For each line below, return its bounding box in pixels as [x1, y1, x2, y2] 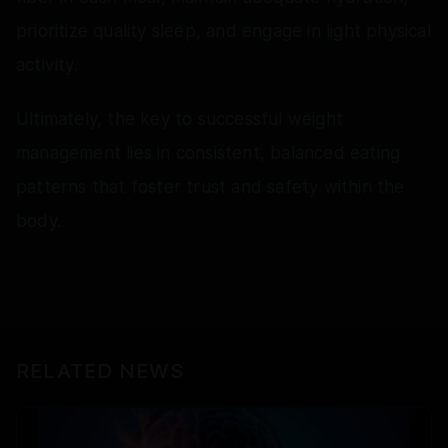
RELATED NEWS [16, 358, 184, 383]
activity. [16, 54, 78, 75]
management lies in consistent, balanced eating [16, 142, 401, 163]
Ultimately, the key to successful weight [16, 108, 344, 129]
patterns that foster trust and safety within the [16, 176, 405, 197]
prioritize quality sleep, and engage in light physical [16, 20, 431, 41]
